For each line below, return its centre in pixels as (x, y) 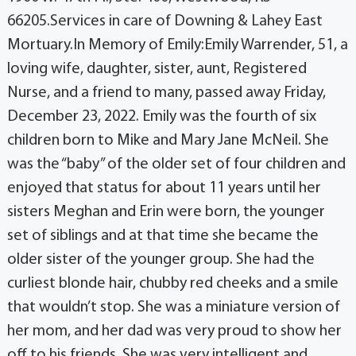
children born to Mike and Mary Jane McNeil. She (168, 140)
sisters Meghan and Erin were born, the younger (166, 212)
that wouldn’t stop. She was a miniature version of (173, 307)
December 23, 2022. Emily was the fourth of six (161, 116)
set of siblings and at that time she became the (163, 236)
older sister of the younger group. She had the (161, 259)
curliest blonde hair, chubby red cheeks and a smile (172, 283)
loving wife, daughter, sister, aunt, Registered (157, 69)
